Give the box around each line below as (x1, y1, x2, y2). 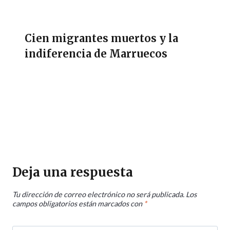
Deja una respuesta (12, 164, 133, 180)
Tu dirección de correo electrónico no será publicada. (12, 190, 184, 199)
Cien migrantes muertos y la (25, 31, 178, 45)
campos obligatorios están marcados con (12, 199, 144, 208)
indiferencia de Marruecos (25, 47, 167, 60)
